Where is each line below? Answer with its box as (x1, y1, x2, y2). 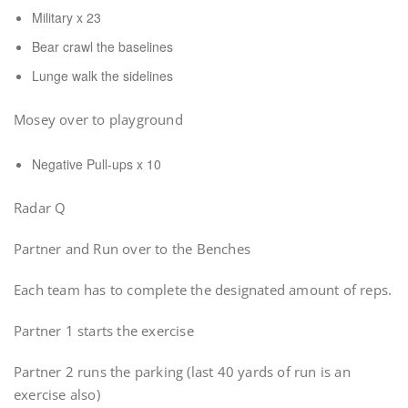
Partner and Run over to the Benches (14, 240, 250, 258)
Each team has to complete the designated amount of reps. (14, 280, 393, 299)
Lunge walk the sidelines (32, 66, 173, 85)
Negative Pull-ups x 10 (32, 155, 161, 173)
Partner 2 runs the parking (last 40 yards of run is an (14, 362, 351, 381)
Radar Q (14, 199, 70, 217)
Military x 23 (32, 8, 101, 26)
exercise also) (14, 385, 100, 403)
